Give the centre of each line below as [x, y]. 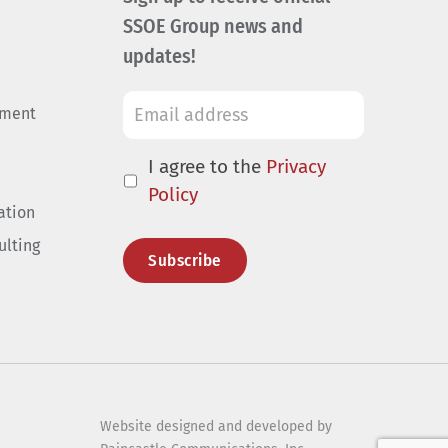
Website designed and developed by [215, 426]
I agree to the [207, 166]
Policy [173, 194]
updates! [160, 56]
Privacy [296, 166]
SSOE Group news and [213, 26]
